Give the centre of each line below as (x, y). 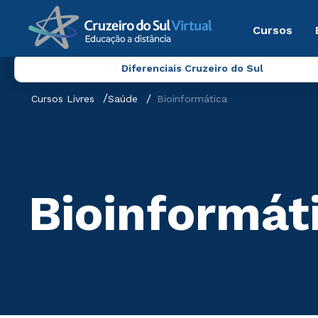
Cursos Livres (63, 99)
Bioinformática (192, 99)
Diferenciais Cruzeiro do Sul (192, 68)
